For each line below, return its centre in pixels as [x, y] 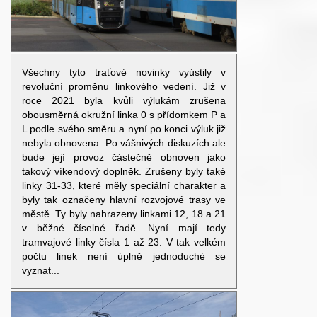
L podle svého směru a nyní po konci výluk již [124, 128]
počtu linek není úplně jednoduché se [124, 256]
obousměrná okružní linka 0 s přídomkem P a [124, 114]
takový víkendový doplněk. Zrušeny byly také [124, 171]
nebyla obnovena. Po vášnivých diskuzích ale [124, 143]
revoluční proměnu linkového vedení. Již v [124, 86]
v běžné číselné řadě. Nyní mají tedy [124, 227]
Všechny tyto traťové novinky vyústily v [124, 72]
